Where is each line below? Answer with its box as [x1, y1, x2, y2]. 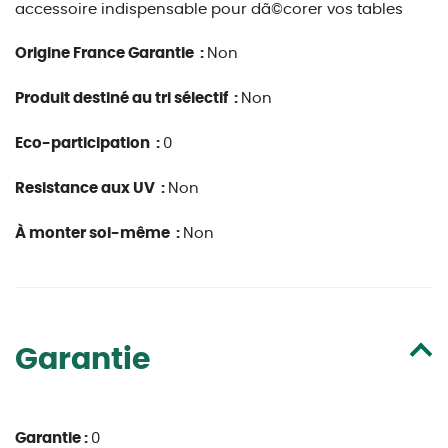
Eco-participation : [15, 136, 163, 151]
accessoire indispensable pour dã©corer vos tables [15, 2, 403, 17]
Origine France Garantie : [15, 46, 207, 61]
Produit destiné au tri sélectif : [15, 91, 241, 106]
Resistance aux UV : [15, 181, 168, 196]
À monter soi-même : [15, 226, 183, 241]
